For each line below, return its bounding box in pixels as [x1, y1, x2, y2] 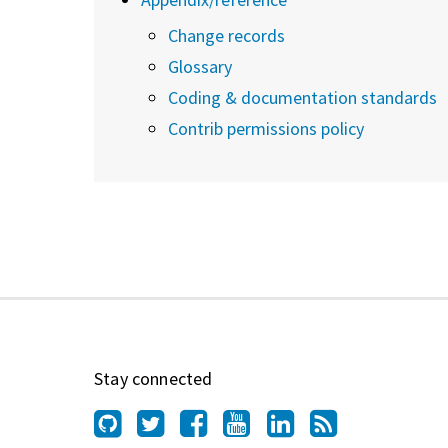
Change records [168, 23, 285, 47]
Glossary [168, 54, 232, 78]
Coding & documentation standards [168, 85, 437, 109]
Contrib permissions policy [168, 116, 364, 140]
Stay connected [94, 366, 213, 390]
